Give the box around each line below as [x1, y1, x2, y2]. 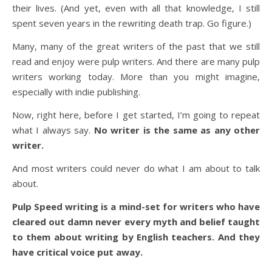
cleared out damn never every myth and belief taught [12, 216, 260, 228]
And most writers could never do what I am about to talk [12, 162, 260, 174]
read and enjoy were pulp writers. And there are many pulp [12, 55, 260, 67]
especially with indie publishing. [12, 86, 140, 98]
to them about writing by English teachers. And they [12, 231, 260, 243]
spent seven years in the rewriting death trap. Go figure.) [12, 17, 251, 29]
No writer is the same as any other [93, 124, 260, 136]
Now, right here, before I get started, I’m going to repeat [12, 109, 260, 121]
